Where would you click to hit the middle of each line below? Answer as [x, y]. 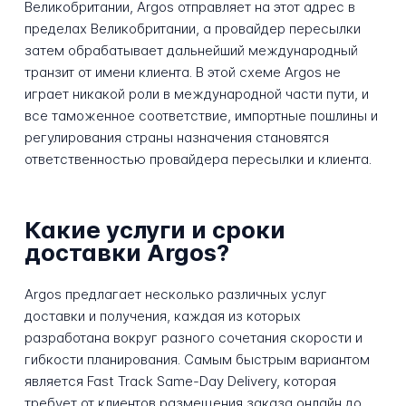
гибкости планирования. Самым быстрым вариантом [197, 360]
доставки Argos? [126, 252]
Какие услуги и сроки [155, 229]
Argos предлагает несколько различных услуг [175, 295]
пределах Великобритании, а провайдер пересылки [192, 29]
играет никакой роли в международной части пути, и [196, 94]
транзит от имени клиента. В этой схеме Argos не [182, 72]
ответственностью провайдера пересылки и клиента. [198, 159]
